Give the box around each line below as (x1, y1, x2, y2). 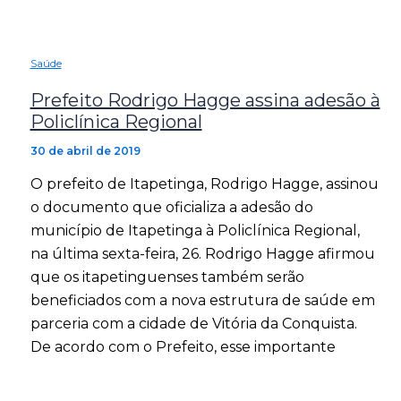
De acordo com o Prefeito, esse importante (30, 337, 336, 355)
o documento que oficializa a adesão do (30, 198, 313, 216)
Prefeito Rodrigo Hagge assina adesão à (30, 89, 380, 111)
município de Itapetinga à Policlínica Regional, (30, 221, 360, 239)
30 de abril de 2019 (30, 143, 141, 158)
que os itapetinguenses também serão (30, 268, 304, 286)
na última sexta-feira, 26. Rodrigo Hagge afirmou (30, 244, 375, 262)
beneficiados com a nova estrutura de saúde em (30, 291, 375, 309)
